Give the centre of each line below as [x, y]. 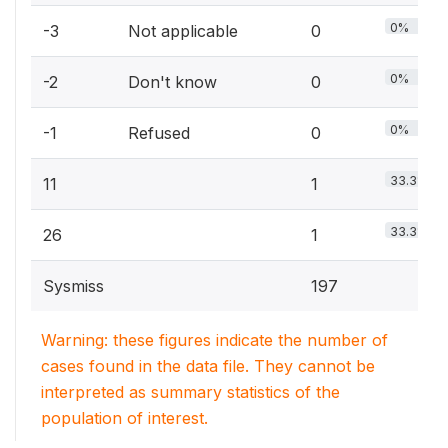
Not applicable [183, 31]
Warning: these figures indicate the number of [214, 340]
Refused [159, 133]
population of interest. [124, 418]
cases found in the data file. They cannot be [208, 366]
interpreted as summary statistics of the [190, 392]
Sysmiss [73, 286]
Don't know [172, 82]
